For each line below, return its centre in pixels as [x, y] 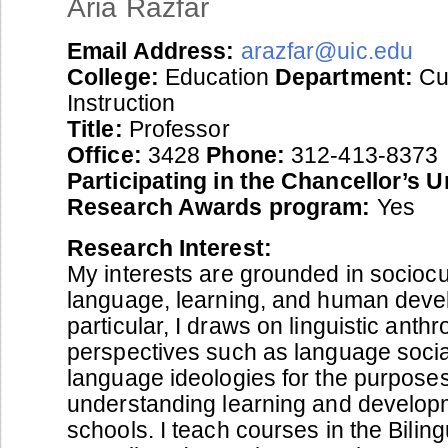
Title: [95, 128]
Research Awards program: [219, 206]
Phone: [245, 154]
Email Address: [151, 50]
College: [113, 76]
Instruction [121, 102]
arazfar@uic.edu [327, 50]
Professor [176, 128]
